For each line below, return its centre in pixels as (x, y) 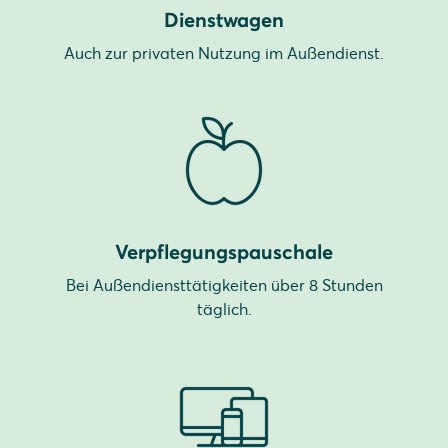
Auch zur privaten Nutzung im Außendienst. (224, 53)
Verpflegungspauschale (224, 251)
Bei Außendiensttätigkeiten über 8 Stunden (224, 285)
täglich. (224, 309)
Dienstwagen (224, 19)
